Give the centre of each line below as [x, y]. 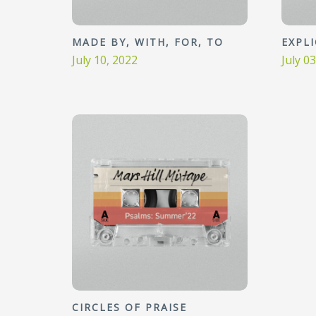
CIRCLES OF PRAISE [129, 307]
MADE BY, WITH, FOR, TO [148, 42]
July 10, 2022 [105, 60]
